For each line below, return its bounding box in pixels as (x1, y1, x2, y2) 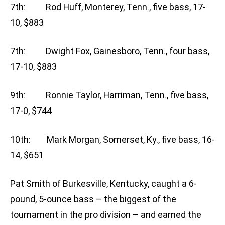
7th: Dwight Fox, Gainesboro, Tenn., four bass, (10, 46, 209, 57)
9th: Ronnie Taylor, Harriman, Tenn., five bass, (10, 90, 208, 101)
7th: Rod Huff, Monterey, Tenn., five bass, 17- (10, 2, 206, 13)
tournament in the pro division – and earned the (10, 209, 201, 220)
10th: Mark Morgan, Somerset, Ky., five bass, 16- (10, 134, 215, 145)
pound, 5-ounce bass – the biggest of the (10, 194, 176, 205)
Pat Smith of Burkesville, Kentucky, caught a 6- (10, 178, 197, 189)
